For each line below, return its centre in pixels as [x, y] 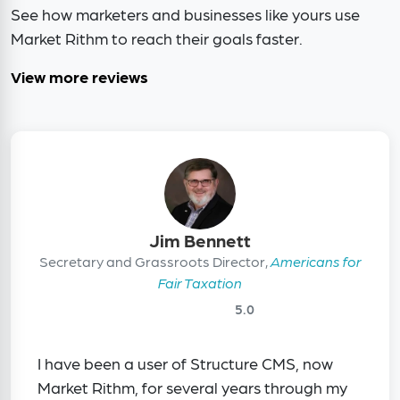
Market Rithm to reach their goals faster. [157, 38]
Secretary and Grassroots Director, [154, 262]
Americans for [316, 262]
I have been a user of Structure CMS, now [185, 363]
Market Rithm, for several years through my [192, 387]
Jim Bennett [200, 241]
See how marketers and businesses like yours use [185, 14]
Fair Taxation [200, 283]
